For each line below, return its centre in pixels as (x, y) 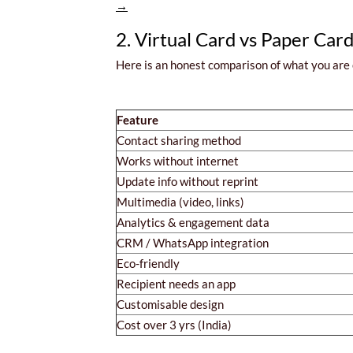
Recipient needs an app (176, 283)
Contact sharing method (179, 140)
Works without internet (178, 160)
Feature (137, 119)
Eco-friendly (148, 263)
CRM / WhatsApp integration (193, 242)
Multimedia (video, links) (180, 201)
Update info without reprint (188, 181)
